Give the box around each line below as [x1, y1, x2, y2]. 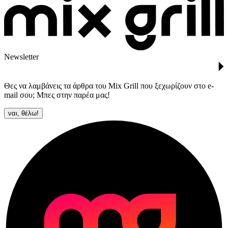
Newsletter [4, 52, 39, 61]
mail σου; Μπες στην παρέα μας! [4, 91, 110, 100]
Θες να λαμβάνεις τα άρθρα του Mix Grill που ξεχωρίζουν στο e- [4, 81, 214, 91]
